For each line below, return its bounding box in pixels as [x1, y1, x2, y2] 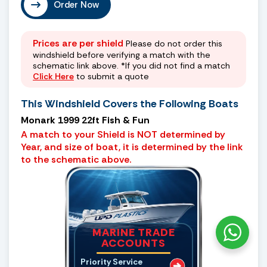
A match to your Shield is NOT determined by [21, 128, 225, 141]
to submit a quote [74, 70, 149, 82]
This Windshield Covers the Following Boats [21, 96, 238, 111]
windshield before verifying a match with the [33, 49, 210, 60]
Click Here [33, 70, 74, 82]
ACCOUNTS [101, 235, 166, 250]
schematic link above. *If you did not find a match [33, 60, 230, 71]
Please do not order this [123, 38, 222, 49]
